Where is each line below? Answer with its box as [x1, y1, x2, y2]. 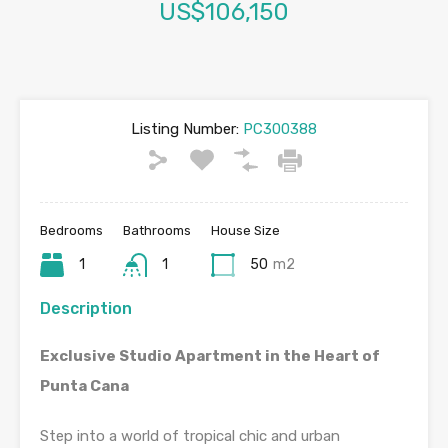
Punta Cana [40, 377, 129, 396]
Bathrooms [123, 223, 191, 239]
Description [40, 299, 132, 319]
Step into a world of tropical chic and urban [40, 427, 340, 446]
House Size [211, 223, 280, 239]
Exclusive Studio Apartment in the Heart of [40, 347, 380, 366]
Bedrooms [40, 223, 103, 239]
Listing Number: [131, 120, 239, 139]
